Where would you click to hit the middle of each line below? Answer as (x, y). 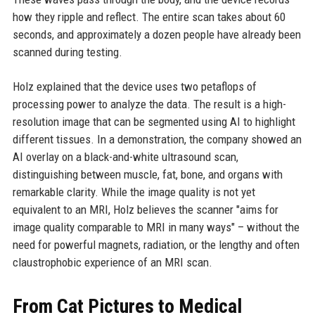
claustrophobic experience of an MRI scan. (112, 262)
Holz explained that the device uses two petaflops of (134, 86)
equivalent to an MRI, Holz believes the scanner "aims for (145, 210)
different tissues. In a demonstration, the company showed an (157, 139)
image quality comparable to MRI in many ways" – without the (156, 227)
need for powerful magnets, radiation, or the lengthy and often (156, 245)
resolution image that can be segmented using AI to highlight (154, 122)
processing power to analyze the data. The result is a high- (149, 104)
